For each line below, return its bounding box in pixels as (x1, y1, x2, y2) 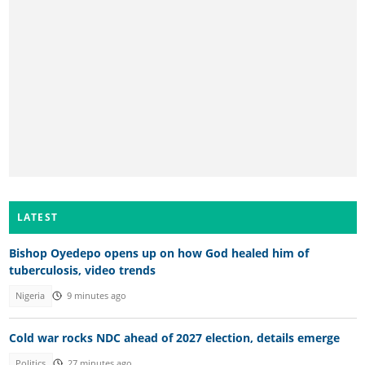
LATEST (16, 210, 59, 225)
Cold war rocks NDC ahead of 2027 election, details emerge (8, 329, 340, 345)
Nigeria (15, 290, 46, 302)
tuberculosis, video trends (8, 262, 156, 279)
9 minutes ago (66, 290, 126, 302)
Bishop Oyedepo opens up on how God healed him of (8, 245, 309, 262)
